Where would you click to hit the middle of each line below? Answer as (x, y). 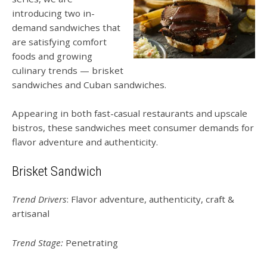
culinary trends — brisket (68, 70)
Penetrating (92, 242)
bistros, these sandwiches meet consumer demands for (133, 128)
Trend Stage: (39, 242)
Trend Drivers (39, 199)
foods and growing (52, 56)
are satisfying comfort (59, 42)
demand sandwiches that (66, 27)
